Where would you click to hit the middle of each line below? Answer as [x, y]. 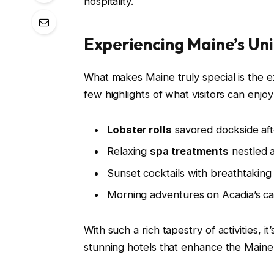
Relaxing [128, 151]
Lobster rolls [139, 130]
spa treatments [190, 151]
